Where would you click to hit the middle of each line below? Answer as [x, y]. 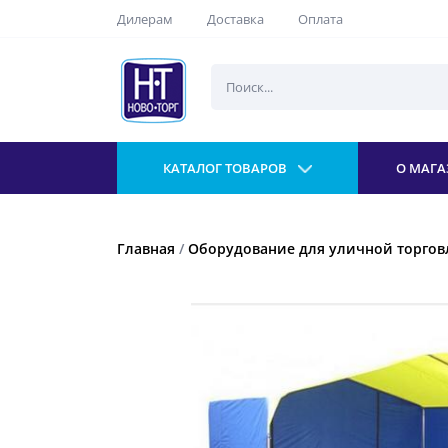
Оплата [320, 19]
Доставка [235, 19]
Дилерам [145, 19]
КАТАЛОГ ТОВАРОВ [225, 168]
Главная [146, 248]
